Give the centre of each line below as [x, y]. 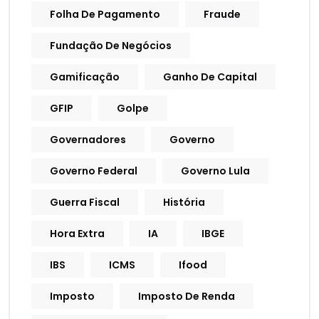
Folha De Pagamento [105, 15]
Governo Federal [94, 171]
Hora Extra [77, 234]
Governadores [88, 140]
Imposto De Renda [187, 297]
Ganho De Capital [210, 77]
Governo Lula [215, 171]
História [184, 203]
